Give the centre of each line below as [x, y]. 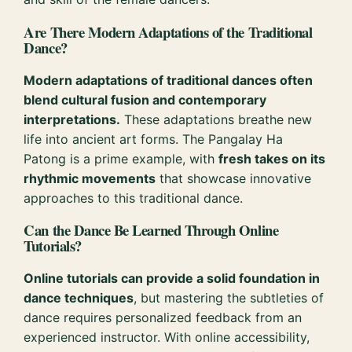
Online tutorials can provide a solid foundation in [172, 278]
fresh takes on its [272, 158]
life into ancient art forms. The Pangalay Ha [154, 139]
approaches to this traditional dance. [134, 198]
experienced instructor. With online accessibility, [167, 337]
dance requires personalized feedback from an [163, 317]
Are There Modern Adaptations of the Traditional [168, 31]
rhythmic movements [90, 178]
